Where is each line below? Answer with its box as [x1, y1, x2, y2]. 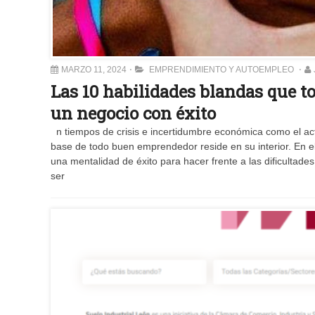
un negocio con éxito [51, 102, 216, 124]
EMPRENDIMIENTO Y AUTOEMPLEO [149, 65, 294, 75]
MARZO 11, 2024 [61, 65, 127, 75]
